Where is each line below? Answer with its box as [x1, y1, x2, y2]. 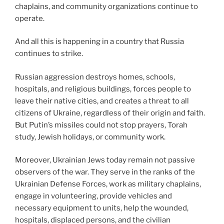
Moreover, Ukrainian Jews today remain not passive [15, 155, 195, 165]
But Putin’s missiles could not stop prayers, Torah [15, 120, 187, 129]
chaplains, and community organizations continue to [15, 1, 198, 11]
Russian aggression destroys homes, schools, [15, 72, 175, 81]
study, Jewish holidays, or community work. [15, 132, 165, 141]
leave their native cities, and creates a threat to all [15, 96, 189, 105]
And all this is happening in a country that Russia [15, 37, 184, 46]
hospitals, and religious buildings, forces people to [15, 84, 191, 93]
